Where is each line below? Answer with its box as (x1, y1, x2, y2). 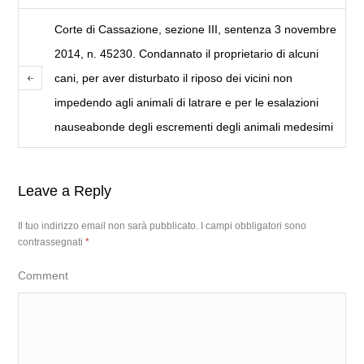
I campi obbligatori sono (201, 219, 307, 232)
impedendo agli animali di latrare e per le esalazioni (54, 95, 319, 109)
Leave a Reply (18, 182, 112, 199)
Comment (18, 268, 69, 282)
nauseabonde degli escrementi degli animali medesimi (54, 119, 334, 133)
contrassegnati (18, 236, 86, 248)
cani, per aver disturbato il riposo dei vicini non (54, 71, 293, 84)
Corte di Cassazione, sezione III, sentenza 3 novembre (54, 22, 337, 36)
